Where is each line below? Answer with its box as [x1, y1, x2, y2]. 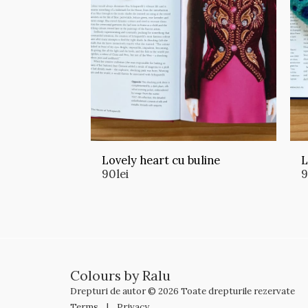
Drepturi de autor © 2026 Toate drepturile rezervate [70, 285, 295, 298]
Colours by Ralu [70, 267, 170, 285]
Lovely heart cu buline [102, 152, 220, 168]
